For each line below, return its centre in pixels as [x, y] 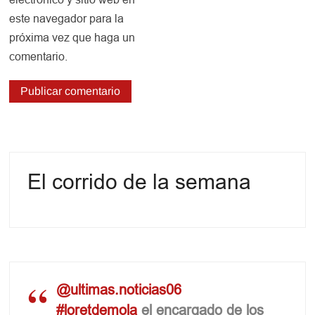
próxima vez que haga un [72, 38]
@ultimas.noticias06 [119, 289]
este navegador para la [67, 19]
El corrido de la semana [140, 182]
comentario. [39, 57]
